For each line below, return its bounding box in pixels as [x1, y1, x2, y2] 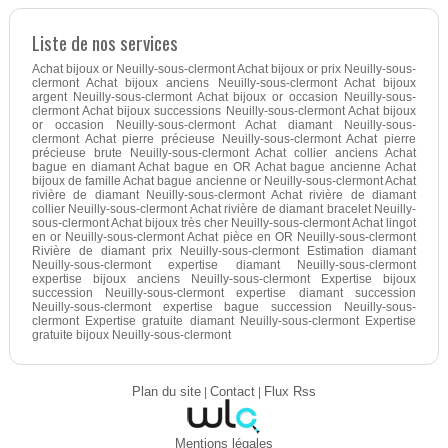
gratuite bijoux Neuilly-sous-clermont [31, 327, 231, 342]
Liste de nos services [31, 27, 178, 57]
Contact [209, 384, 255, 399]
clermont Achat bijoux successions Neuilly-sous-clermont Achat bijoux [31, 103, 417, 118]
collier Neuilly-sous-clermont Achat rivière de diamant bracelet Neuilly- [31, 201, 417, 216]
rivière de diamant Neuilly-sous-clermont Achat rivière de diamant [31, 187, 417, 202]
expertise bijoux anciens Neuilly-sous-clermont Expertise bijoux [31, 271, 417, 286]
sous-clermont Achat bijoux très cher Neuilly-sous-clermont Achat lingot [31, 215, 417, 230]
